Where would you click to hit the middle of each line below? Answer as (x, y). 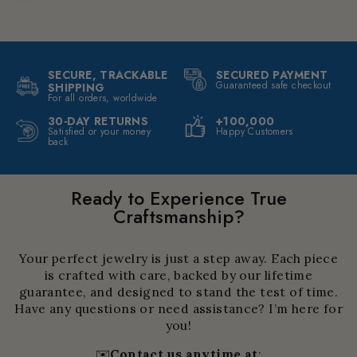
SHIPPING (76, 87)
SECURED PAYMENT (272, 75)
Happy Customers (255, 131)
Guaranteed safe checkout (274, 85)
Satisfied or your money (99, 131)
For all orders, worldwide (103, 98)
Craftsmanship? (178, 216)
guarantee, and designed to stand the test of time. (178, 291)
